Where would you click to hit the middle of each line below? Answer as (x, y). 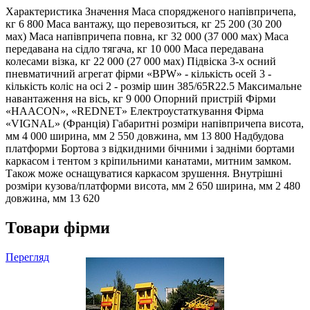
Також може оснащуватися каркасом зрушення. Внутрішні (144, 173)
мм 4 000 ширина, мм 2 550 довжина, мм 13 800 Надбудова (145, 136)
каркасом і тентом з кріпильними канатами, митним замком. (148, 161)
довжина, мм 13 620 (53, 198)
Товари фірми (58, 227)
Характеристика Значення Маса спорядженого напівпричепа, (151, 11)
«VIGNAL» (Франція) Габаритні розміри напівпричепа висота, (155, 123)
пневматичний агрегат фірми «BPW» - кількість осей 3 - (138, 73)
